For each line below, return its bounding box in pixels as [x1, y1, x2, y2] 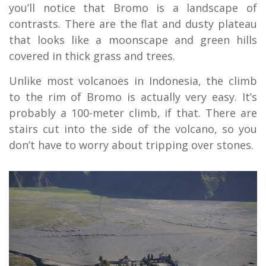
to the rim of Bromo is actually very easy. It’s [9, 90, 257, 104]
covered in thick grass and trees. [9, 49, 175, 64]
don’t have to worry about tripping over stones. [9, 138, 254, 153]
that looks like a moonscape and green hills [9, 33, 257, 47]
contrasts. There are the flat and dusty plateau [9, 17, 257, 31]
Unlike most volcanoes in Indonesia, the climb [9, 74, 257, 88]
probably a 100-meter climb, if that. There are [9, 106, 257, 121]
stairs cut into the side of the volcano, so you [9, 122, 257, 137]
